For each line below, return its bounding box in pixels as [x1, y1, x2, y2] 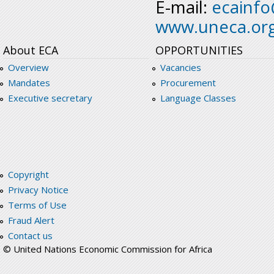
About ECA [3, 43, 58, 58]
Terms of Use [7, 199, 67, 212]
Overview [7, 61, 49, 74]
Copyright [7, 168, 49, 181]
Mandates [7, 76, 50, 89]
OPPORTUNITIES [155, 43, 243, 58]
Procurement [160, 76, 216, 89]
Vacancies [160, 61, 201, 74]
